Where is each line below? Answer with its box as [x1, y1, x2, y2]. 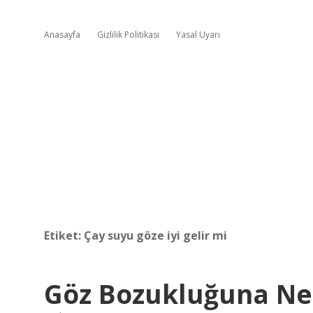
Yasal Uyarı [176, 29, 220, 41]
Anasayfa [44, 29, 80, 41]
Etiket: [44, 228, 84, 243]
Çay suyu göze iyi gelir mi [84, 228, 227, 243]
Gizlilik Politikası [97, 29, 159, 41]
